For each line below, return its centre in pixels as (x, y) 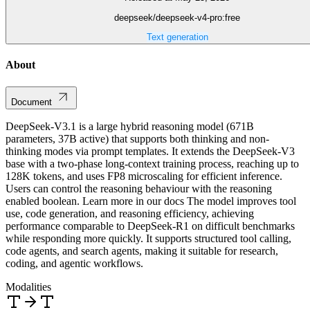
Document (31, 102)
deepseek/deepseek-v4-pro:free (177, 17)
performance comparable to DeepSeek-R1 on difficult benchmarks (150, 226)
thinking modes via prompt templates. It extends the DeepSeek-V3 (150, 151)
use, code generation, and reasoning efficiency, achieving (130, 213)
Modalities (28, 286)
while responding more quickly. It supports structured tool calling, (148, 238)
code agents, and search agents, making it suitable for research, (142, 250)
